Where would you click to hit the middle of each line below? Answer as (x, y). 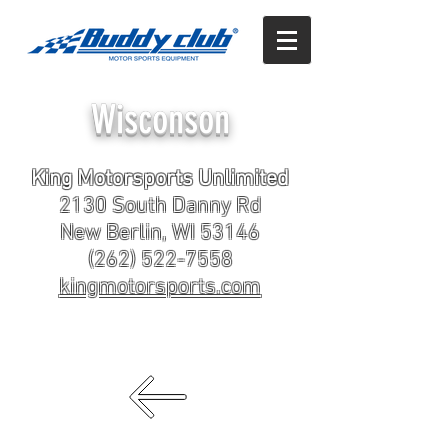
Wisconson (160, 119)
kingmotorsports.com (160, 287)
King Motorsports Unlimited (160, 179)
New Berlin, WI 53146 (160, 233)
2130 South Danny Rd (160, 206)
